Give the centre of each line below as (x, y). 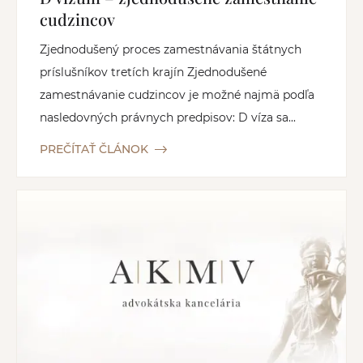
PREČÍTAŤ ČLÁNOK (94, 149)
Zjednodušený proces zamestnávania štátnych (171, 50)
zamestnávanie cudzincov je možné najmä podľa (177, 95)
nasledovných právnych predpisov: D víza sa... (168, 118)
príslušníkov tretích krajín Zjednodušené (153, 73)
